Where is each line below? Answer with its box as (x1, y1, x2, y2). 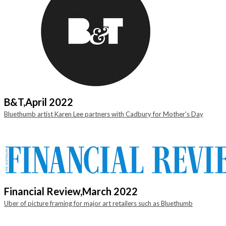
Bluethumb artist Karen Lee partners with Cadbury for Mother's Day (4, 110, 203, 118)
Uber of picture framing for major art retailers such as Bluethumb (4, 199, 193, 207)
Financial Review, (4, 185, 82, 197)
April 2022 (25, 96, 73, 108)
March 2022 (82, 185, 138, 197)
